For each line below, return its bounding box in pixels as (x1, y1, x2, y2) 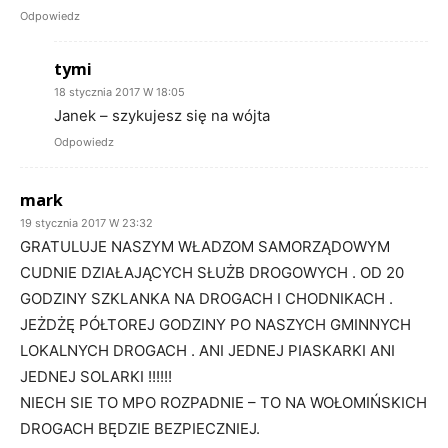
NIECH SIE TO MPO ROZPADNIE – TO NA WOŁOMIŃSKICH (20, 393, 427, 413)
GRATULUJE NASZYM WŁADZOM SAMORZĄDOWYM (20, 237, 390, 257)
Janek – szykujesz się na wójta (54, 106, 270, 126)
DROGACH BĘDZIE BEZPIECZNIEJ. (20, 419, 260, 439)
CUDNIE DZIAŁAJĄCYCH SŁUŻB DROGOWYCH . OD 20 (20, 263, 404, 283)
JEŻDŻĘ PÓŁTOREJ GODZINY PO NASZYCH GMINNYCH (20, 315, 411, 335)
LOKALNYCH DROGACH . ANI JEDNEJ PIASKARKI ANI (20, 341, 395, 361)
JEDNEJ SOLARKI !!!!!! (20, 367, 172, 387)
